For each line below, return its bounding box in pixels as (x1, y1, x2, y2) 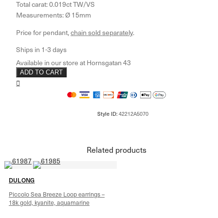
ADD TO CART (20, 69, 63, 76)
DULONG (9, 175, 35, 184)
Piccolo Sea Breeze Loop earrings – (9, 190, 105, 199)
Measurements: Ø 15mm (16, 10, 91, 20)
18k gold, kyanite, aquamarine (9, 198, 90, 207)
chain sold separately (71, 28, 133, 37)
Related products (86, 144, 146, 155)
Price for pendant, (16, 28, 71, 37)
